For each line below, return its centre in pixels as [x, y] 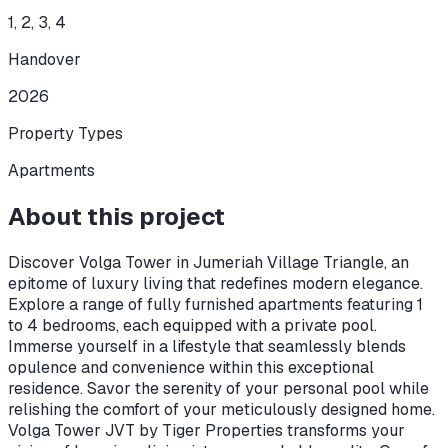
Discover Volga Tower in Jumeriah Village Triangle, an [208, 262]
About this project [116, 216]
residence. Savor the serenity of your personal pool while [218, 388]
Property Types [65, 133]
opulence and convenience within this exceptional [191, 367]
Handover [44, 59]
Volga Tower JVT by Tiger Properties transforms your [206, 430]
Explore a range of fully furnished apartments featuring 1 [215, 304]
